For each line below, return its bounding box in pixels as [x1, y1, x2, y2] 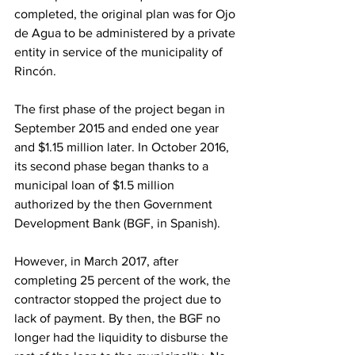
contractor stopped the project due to [14, 292, 224, 307]
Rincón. [14, 64, 56, 78]
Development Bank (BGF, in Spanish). [14, 216, 220, 231]
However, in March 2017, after [14, 254, 181, 269]
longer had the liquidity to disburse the [14, 330, 231, 345]
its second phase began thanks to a [14, 159, 212, 174]
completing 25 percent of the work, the [14, 273, 234, 288]
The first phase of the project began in [14, 102, 228, 116]
